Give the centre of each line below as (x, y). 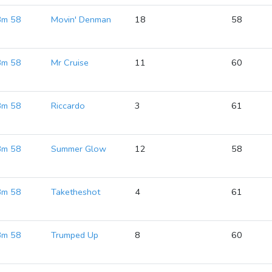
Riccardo (68, 106)
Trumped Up (75, 235)
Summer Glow (79, 149)
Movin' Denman (81, 19)
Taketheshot (76, 192)
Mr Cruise (70, 63)
